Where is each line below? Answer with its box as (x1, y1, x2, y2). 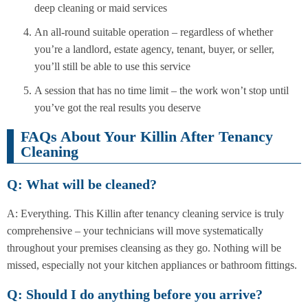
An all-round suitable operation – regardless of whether (34, 26, 273, 38)
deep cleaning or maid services (34, 2, 167, 14)
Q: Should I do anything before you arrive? (7, 286, 263, 302)
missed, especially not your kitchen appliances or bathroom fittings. (7, 258, 297, 271)
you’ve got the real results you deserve (34, 102, 201, 114)
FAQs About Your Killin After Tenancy (21, 127, 273, 145)
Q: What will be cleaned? (7, 176, 157, 192)
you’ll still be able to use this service (34, 60, 190, 73)
